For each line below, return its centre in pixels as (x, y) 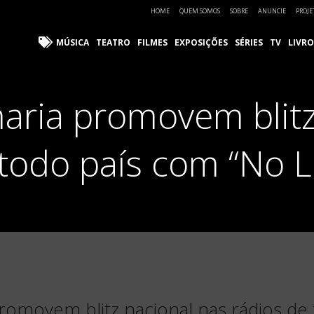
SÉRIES (249, 42)
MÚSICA (73, 42)
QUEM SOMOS (200, 11)
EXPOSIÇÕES (201, 42)
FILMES (152, 42)
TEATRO (113, 42)
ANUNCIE (272, 11)
